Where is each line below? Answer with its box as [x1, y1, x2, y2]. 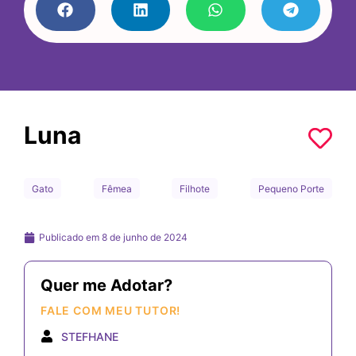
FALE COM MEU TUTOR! [41, 303, 181, 317]
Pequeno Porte [257, 182, 324, 195]
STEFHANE [61, 329, 118, 343]
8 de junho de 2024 [102, 230, 188, 243]
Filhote [180, 182, 211, 195]
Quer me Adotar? [41, 275, 172, 295]
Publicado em [39, 230, 102, 243]
